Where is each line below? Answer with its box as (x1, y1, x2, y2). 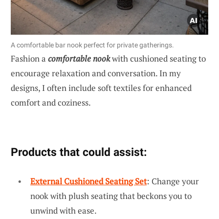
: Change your (147, 175, 199, 187)
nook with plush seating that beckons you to (30, 190, 192, 201)
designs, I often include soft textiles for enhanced (11, 82, 192, 93)
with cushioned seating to (110, 52, 206, 64)
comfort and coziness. (11, 96, 91, 108)
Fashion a (11, 52, 48, 64)
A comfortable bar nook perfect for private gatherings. (11, 41, 174, 49)
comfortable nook (48, 52, 110, 64)
